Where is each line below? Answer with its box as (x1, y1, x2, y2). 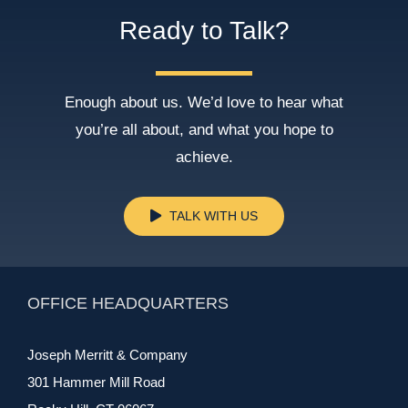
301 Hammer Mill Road (27, 374, 165, 391)
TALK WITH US (169, 208, 259, 223)
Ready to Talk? (118, 15, 290, 45)
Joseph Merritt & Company (27, 347, 188, 363)
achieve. (175, 148, 233, 166)
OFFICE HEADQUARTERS (27, 294, 229, 313)
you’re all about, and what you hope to (75, 120, 333, 138)
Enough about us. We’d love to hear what (65, 93, 343, 111)
